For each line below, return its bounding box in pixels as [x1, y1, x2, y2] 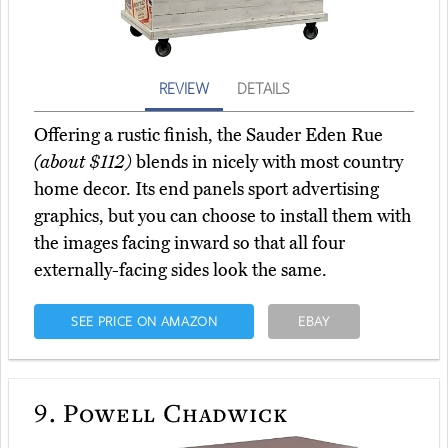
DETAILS [237, 78, 289, 99]
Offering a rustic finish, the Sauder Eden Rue [34, 124, 383, 147]
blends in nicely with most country [132, 151, 403, 174]
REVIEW [159, 78, 209, 99]
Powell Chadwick [56, 395, 288, 430]
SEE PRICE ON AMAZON [70, 312, 218, 331]
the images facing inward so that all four [34, 232, 345, 255]
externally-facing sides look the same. [34, 259, 327, 282]
